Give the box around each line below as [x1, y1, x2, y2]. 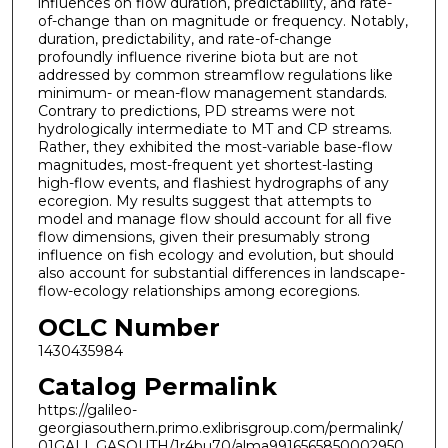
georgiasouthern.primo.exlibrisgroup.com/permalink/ [37, 419, 403, 438]
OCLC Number [37, 312, 220, 342]
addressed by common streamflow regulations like [37, 66, 393, 85]
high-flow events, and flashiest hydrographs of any [37, 174, 389, 193]
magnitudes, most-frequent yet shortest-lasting [37, 156, 373, 175]
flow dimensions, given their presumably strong [37, 228, 370, 247]
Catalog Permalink [37, 372, 277, 402]
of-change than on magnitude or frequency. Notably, [37, 12, 408, 31]
